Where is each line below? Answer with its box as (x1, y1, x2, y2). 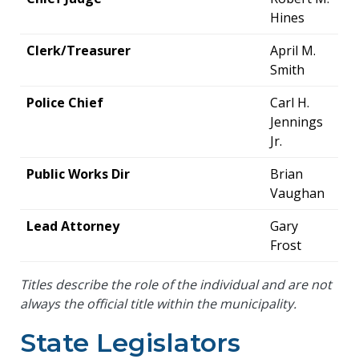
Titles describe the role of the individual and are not (20, 275, 333, 293)
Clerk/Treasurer (26, 41, 131, 59)
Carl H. (270, 93, 310, 111)
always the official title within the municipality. (20, 294, 297, 313)
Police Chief (26, 93, 104, 111)
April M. (270, 41, 317, 59)
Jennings (270, 112, 324, 131)
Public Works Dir (26, 164, 131, 183)
